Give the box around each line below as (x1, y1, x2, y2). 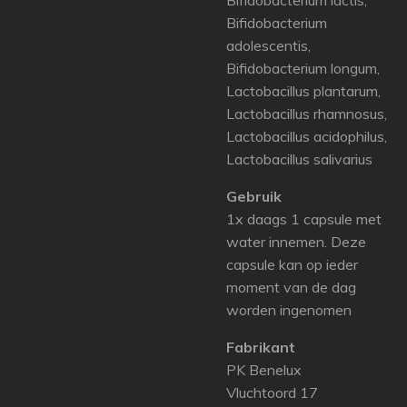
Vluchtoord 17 (226, 383, 318, 402)
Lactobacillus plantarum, (226, 82, 381, 100)
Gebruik (226, 187, 282, 205)
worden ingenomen (226, 301, 352, 319)
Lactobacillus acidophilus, (226, 127, 387, 145)
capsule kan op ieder (226, 255, 358, 273)
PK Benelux (226, 361, 305, 379)
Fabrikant (226, 338, 295, 356)
